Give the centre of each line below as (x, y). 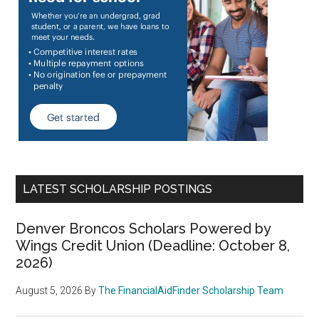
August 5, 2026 (49, 290)
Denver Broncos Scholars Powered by (143, 228)
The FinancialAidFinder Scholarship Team (191, 290)
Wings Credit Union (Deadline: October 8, (153, 245)
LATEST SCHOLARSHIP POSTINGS (118, 189)
